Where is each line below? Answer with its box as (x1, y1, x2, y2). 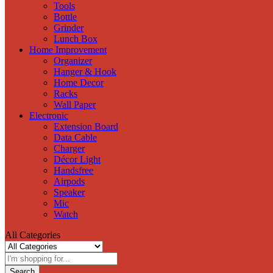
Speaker (54, 186, 85, 197)
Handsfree (54, 165, 93, 175)
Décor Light (54, 154, 101, 165)
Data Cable (54, 132, 97, 143)
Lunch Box (54, 33, 97, 44)
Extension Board (54, 121, 118, 132)
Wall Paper (54, 99, 96, 110)
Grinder (54, 22, 83, 33)
